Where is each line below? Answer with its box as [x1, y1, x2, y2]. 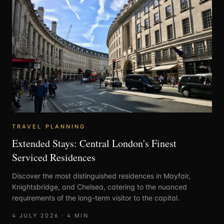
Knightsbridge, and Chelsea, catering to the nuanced [12, 182, 187, 191]
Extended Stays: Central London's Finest [12, 136, 176, 150]
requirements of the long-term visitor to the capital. [12, 193, 179, 202]
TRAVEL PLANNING [12, 122, 86, 130]
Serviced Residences [12, 150, 95, 164]
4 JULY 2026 [12, 211, 59, 219]
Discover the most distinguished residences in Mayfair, [12, 171, 190, 180]
